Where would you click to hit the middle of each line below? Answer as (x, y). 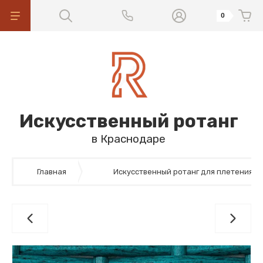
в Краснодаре (129, 139)
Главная (52, 172)
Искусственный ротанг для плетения (183, 172)
